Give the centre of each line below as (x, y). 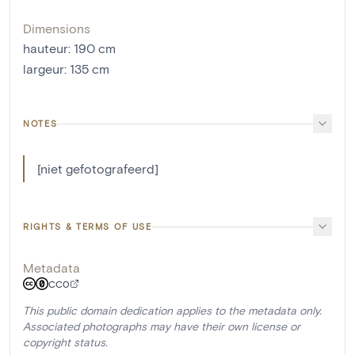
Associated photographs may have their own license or (162, 326)
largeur (44, 69)
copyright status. (65, 342)
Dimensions (57, 28)
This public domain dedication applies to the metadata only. (172, 310)
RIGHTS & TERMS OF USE (88, 226)
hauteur (46, 48)
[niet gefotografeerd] (98, 168)
